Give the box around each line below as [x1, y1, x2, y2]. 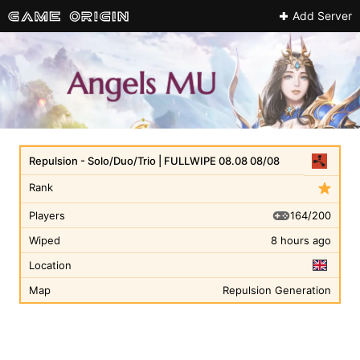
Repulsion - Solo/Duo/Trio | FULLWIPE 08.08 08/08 [29, 154, 280, 167]
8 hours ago [271, 234, 331, 247]
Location [29, 259, 72, 272]
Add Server [292, 9, 352, 22]
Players [29, 209, 65, 222]
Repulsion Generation [223, 284, 331, 297]
